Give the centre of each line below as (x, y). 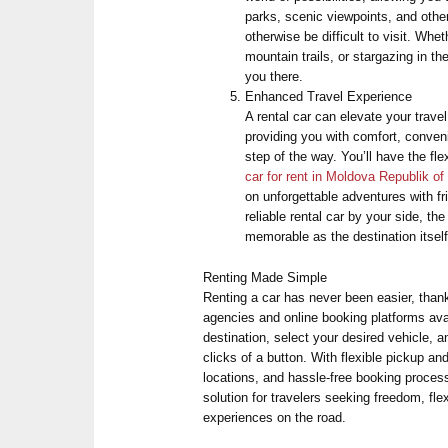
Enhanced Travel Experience (329, 96)
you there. (274, 76)
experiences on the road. (275, 417)
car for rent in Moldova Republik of (345, 176)
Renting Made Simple (265, 277)
